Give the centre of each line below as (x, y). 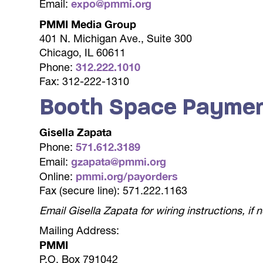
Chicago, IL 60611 (83, 53)
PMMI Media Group (88, 24)
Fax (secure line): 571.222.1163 (114, 190)
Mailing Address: (80, 230)
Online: (58, 176)
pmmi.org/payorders (127, 176)
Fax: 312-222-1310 (85, 81)
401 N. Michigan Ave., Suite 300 (116, 38)
